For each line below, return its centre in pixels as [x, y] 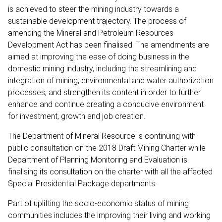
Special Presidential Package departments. [83, 183]
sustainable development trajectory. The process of [97, 21]
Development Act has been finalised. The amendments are [109, 45]
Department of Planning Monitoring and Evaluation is [98, 160]
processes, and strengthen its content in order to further [104, 92]
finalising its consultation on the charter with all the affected [110, 171]
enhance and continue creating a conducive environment [106, 104]
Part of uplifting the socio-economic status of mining [98, 203]
